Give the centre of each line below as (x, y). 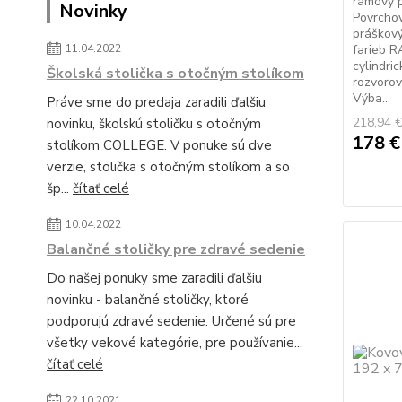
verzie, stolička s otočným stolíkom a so (168, 167)
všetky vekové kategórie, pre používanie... (175, 343)
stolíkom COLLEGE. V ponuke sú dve (159, 145)
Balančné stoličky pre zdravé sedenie (176, 249)
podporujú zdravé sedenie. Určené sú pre (171, 321)
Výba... (371, 98)
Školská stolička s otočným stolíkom (175, 74)
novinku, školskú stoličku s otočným (154, 124)
